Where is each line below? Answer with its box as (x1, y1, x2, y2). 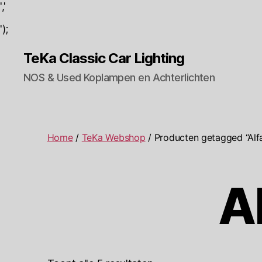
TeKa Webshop (81, 131, 146, 143)
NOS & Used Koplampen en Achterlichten (23, 71, 215, 84)
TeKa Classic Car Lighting (23, 50, 185, 67)
